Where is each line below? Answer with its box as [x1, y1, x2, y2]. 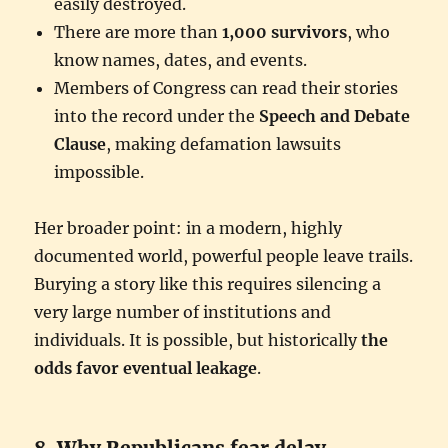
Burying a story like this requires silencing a [34, 273, 382, 294]
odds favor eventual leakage [34, 357, 258, 378]
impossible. [54, 161, 145, 182]
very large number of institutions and [34, 301, 332, 322]
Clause [54, 133, 107, 154]
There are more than [54, 21, 223, 42]
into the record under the [54, 105, 260, 126]
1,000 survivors [222, 21, 348, 42]
